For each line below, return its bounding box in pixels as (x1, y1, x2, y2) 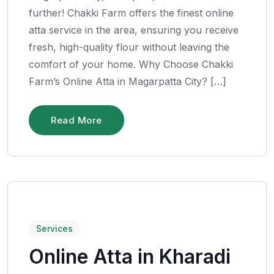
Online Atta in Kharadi (29, 244, 231, 268)
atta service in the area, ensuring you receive (29, 23, 239, 36)
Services (36, 223, 73, 234)
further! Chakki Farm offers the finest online (29, 6, 234, 19)
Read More (51, 114, 102, 126)
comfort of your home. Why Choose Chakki (29, 57, 233, 70)
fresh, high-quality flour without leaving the (29, 40, 229, 53)
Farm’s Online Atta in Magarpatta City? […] (29, 75, 226, 87)
